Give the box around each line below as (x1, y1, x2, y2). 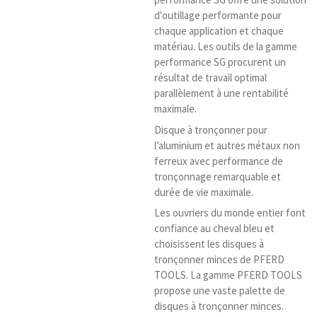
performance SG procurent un (154, 55, 286, 69)
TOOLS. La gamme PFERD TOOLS (154, 268, 302, 282)
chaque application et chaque (154, 24, 284, 38)
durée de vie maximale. (154, 185, 253, 199)
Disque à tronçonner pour (154, 122, 267, 137)
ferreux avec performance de (154, 154, 283, 168)
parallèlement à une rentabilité (154, 86, 289, 100)
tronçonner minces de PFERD (154, 253, 284, 267)
